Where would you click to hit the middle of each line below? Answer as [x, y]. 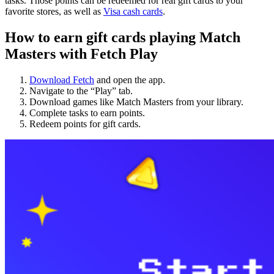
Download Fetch [62, 80]
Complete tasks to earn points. [87, 113]
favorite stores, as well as [54, 12]
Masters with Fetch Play [81, 54]
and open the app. [130, 80]
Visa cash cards [133, 12]
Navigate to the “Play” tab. [81, 91]
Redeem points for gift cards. [85, 124]
